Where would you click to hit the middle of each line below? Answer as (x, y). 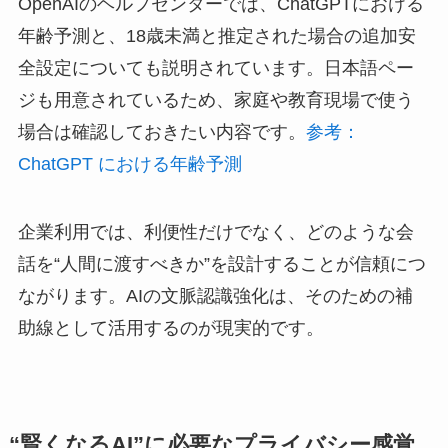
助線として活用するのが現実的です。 (170, 327)
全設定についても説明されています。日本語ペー (215, 67)
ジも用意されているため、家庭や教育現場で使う (215, 99)
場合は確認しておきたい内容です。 (161, 131)
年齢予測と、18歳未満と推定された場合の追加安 (216, 35)
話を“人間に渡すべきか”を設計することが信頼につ (221, 263)
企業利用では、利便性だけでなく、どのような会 (215, 231)
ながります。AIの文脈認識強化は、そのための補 (215, 295)
